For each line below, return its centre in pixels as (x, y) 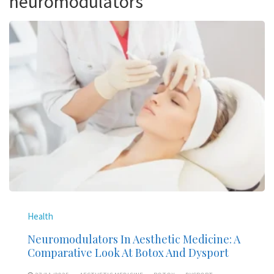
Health (40, 216)
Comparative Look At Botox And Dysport (128, 252)
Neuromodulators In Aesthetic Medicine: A (134, 239)
